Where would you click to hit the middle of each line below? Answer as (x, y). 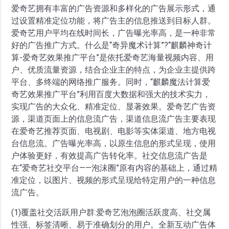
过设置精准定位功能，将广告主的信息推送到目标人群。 (114, 21)
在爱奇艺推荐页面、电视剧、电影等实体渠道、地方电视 (114, 131)
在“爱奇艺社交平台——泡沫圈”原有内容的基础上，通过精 (114, 168)
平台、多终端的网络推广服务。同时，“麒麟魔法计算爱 (111, 82)
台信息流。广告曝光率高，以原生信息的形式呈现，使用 (114, 144)
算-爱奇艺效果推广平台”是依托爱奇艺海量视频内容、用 (113, 58)
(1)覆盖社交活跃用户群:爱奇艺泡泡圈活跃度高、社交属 (111, 213)
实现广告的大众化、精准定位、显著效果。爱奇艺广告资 (114, 107)
